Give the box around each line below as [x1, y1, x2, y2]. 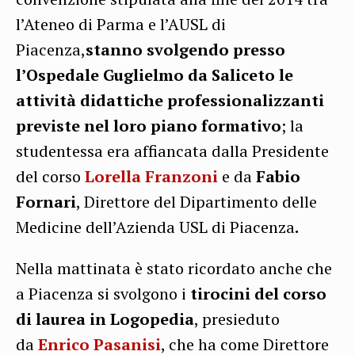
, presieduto [194, 308, 280, 330]
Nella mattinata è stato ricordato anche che [16, 258, 332, 280]
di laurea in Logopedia [16, 308, 194, 330]
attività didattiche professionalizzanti [16, 90, 324, 112]
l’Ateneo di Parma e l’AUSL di [16, 13, 226, 36]
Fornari [16, 191, 76, 213]
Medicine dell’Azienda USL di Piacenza [16, 216, 295, 239]
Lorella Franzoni [85, 166, 222, 188]
